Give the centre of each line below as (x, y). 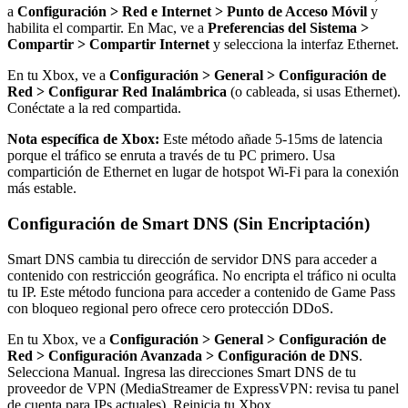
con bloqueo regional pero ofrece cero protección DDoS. (170, 308)
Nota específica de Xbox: (83, 139)
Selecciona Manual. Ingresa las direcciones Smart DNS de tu (182, 372)
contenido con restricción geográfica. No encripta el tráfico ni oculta (202, 275)
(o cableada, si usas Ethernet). (314, 92)
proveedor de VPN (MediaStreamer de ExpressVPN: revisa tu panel (203, 388)
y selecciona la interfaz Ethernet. (304, 45)
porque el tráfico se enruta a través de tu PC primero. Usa (171, 156)
